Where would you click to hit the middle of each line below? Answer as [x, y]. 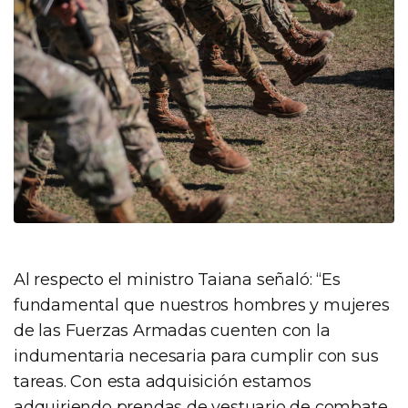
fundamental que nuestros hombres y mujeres [202, 305]
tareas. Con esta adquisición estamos [163, 381]
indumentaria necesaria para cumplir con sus [196, 356]
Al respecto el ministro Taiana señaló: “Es [177, 279]
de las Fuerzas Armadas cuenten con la [172, 330]
